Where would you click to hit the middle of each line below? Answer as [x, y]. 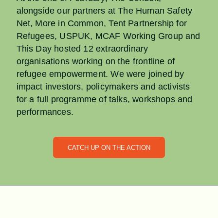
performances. [45, 112]
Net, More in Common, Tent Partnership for [101, 24]
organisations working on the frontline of [95, 62]
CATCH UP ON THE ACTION [109, 148]
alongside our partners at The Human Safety [104, 11]
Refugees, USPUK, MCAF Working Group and [108, 36]
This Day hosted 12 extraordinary [82, 49]
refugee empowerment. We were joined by [100, 74]
